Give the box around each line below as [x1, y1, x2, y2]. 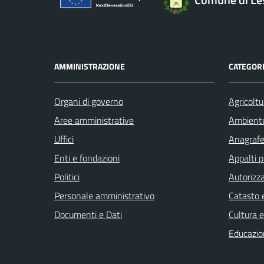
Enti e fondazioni [54, 150, 120, 165]
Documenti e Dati [54, 207, 122, 222]
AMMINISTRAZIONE [54, 60, 125, 72]
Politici [54, 169, 80, 184]
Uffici [54, 131, 74, 146]
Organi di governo [54, 94, 123, 108]
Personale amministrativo [54, 188, 154, 203]
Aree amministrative [54, 113, 134, 127]
